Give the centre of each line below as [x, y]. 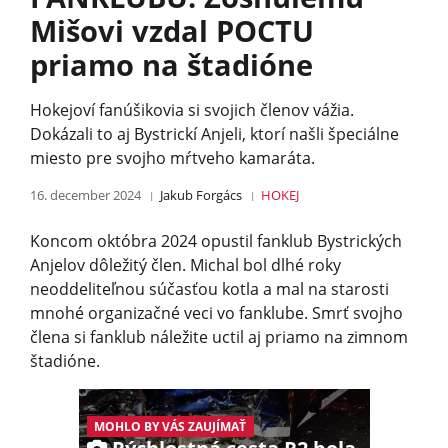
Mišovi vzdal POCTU [172, 30]
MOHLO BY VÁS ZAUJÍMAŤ [170, 426]
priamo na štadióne [171, 64]
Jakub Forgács [201, 194]
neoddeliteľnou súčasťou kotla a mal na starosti [209, 288]
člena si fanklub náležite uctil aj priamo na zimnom [219, 336]
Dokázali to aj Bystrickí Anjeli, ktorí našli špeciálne [214, 133]
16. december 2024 [85, 194]
